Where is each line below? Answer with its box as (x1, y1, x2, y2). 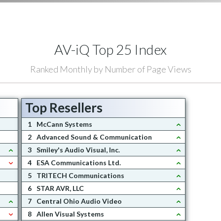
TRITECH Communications (36, 171, 124, 180)
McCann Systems (36, 119, 92, 128)
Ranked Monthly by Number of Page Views (30, 63, 191, 74)
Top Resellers (25, 100, 103, 116)
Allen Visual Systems (36, 209, 104, 218)
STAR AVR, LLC (36, 184, 84, 192)
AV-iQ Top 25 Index (54, 41, 167, 58)
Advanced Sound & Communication (36, 132, 152, 141)
